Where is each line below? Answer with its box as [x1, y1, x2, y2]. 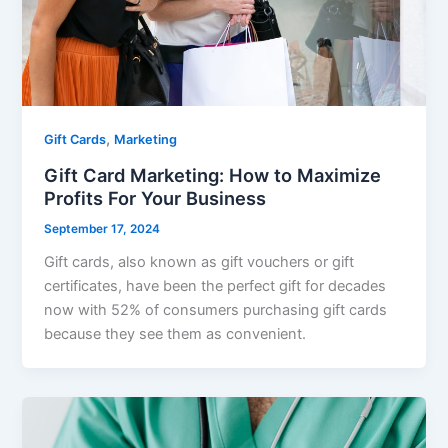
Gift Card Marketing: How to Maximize [44, 164, 382, 187]
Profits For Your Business [44, 187, 267, 210]
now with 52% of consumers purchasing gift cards [44, 300, 388, 319]
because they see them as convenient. [44, 324, 307, 343]
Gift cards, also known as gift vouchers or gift [44, 252, 355, 271]
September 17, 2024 [44, 222, 161, 237]
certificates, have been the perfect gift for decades [44, 276, 387, 295]
